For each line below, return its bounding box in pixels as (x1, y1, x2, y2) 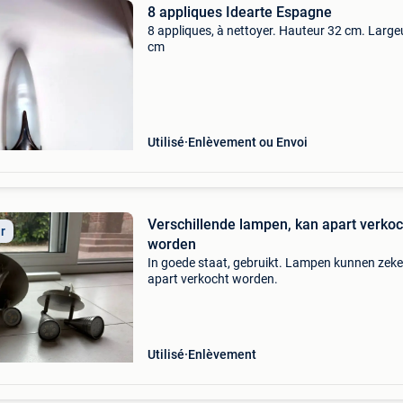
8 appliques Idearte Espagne (147, 4, 332, 21)
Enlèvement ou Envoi (187, 135, 308, 149)
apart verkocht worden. (147, 272, 278, 286)
